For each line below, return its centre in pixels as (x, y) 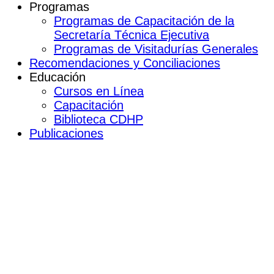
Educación (57, 77)
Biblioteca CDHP (98, 119)
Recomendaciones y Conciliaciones (125, 63)
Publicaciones (66, 133)
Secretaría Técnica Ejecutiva (131, 35)
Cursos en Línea (99, 91)
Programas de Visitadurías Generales (156, 49)
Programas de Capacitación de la (144, 20)
